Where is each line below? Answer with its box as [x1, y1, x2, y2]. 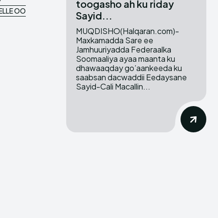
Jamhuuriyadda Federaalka [76, 44, 171, 55]
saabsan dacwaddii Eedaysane [76, 72, 187, 83]
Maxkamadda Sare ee [76, 35, 153, 46]
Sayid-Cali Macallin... [76, 81, 150, 92]
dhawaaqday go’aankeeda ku [76, 63, 182, 73]
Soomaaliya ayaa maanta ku [76, 54, 175, 64]
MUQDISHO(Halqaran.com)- [76, 26, 179, 36]
